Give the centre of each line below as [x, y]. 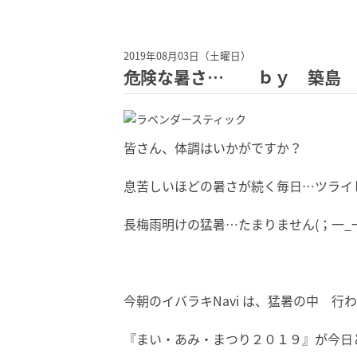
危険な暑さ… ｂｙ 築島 [232, 77]
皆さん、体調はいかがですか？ [213, 147]
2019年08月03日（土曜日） [187, 55]
